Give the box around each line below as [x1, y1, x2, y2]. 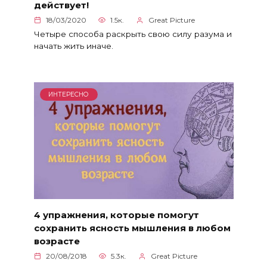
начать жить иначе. [33, 41, 113, 51]
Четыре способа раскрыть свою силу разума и [33, 29, 232, 39]
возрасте [33, 235, 80, 247]
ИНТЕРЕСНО [48, 90, 89, 98]
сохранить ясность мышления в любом [33, 222, 231, 234]
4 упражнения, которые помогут [33, 209, 199, 221]
